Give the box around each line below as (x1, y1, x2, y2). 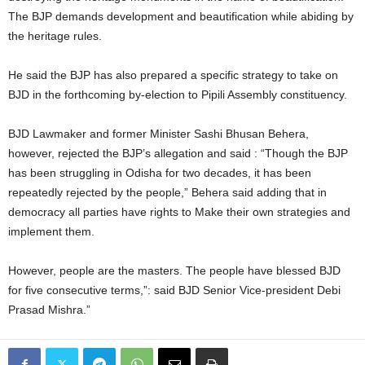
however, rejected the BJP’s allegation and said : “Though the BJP (8, 147, 348, 160)
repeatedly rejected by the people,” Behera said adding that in (8, 186, 327, 199)
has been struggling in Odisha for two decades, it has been (8, 166, 311, 179)
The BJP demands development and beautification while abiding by (8, 10, 354, 23)
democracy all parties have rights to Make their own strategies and (8, 205, 350, 218)
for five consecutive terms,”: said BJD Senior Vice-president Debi (8, 284, 341, 297)
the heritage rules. (8, 29, 102, 42)
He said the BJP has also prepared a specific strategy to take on (8, 68, 338, 81)
